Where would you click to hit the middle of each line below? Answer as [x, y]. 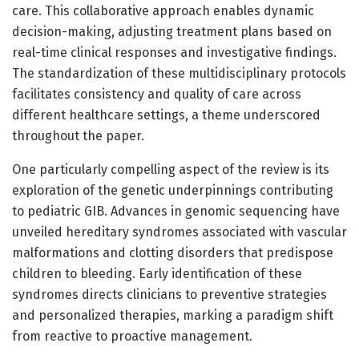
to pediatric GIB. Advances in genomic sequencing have [176, 211]
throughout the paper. [78, 135]
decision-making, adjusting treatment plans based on [172, 31]
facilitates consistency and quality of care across [157, 94]
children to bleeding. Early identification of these [157, 273]
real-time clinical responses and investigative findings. [174, 52]
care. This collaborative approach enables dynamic [163, 10]
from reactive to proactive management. [132, 336]
